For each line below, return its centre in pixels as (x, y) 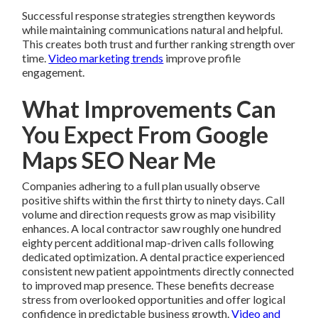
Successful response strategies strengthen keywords (149, 16)
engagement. (54, 72)
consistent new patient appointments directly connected (158, 271)
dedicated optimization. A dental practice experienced (154, 257)
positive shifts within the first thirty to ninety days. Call (154, 200)
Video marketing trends (106, 58)
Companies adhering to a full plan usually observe (141, 186)
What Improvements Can (149, 109)
